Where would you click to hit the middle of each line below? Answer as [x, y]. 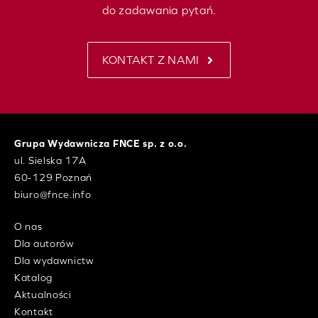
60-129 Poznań [54, 178]
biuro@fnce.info [53, 195]
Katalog [33, 278]
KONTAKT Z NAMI [150, 60]
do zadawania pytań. [159, 10]
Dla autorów [44, 244]
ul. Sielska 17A [50, 161]
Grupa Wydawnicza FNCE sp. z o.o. [101, 144]
